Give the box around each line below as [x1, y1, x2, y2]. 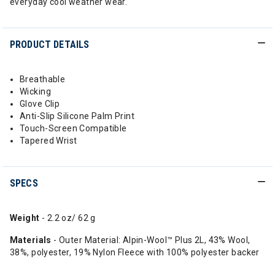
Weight [10, 213, 40, 223]
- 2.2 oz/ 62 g [39, 213, 96, 223]
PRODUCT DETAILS [10, 39, 90, 50]
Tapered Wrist [20, 136, 77, 145]
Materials [10, 235, 54, 245]
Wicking [20, 87, 51, 96]
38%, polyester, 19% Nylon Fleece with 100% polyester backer [10, 247, 260, 257]
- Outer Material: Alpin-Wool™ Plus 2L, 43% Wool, [53, 235, 250, 245]
